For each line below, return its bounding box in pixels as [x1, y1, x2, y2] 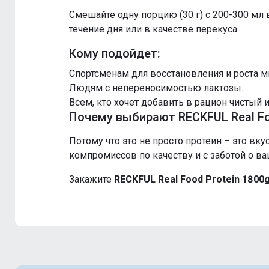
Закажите [69, 174, 114, 186]
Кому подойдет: [69, 46, 160, 61]
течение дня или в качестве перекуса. [69, 23, 239, 35]
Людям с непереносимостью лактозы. [69, 82, 243, 94]
